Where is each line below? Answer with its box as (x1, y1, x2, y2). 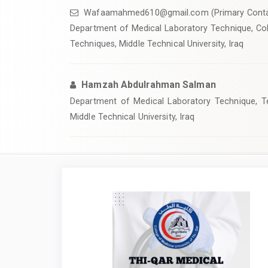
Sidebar (79, 196, 126, 212)
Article (79, 183, 120, 199)
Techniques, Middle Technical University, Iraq (70, 38, 244, 48)
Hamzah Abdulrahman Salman (81, 78, 216, 90)
